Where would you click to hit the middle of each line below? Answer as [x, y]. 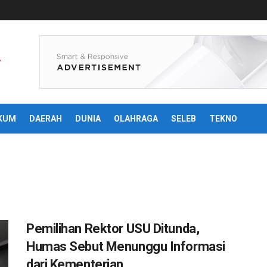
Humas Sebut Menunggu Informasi [126, 246]
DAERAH [46, 119]
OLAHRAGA [136, 119]
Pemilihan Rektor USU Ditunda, [113, 229]
